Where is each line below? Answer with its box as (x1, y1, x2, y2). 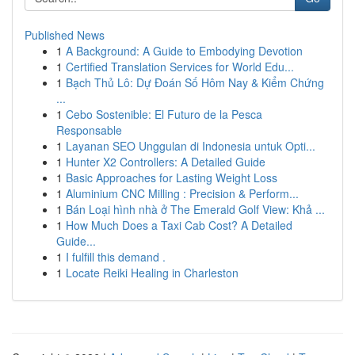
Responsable (56, 122, 122, 138)
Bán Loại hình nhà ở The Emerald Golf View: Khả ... (66, 201, 325, 217)
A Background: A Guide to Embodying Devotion (66, 43, 303, 59)
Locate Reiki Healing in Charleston (66, 265, 239, 281)
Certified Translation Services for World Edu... (66, 59, 294, 74)
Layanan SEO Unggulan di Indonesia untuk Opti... (66, 138, 315, 154)
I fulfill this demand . (66, 249, 166, 265)
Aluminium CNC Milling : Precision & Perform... (66, 185, 299, 201)
